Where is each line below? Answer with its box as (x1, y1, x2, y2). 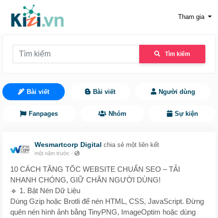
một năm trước (35, 150, 70, 156)
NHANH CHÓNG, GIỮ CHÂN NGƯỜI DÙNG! (10, 176, 161, 184)
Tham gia (178, 13, 204, 20)
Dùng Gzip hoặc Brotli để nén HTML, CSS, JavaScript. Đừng (10, 197, 204, 205)
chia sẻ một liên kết (104, 141, 159, 148)
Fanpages (29, 110, 58, 117)
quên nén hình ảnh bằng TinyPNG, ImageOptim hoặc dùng (10, 208, 196, 216)
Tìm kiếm (165, 51, 190, 57)
